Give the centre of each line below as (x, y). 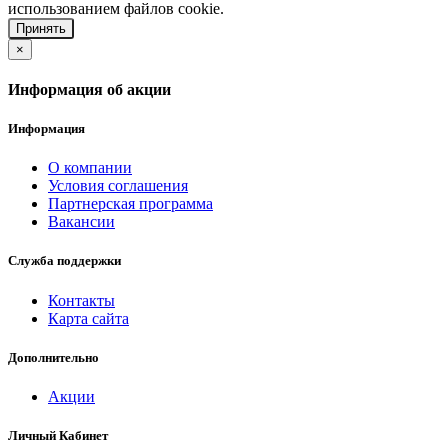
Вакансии (81, 222)
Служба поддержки (64, 261)
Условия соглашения (118, 186)
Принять (41, 28)
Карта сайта (88, 318)
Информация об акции (89, 89)
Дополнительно (53, 357)
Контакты (81, 300)
